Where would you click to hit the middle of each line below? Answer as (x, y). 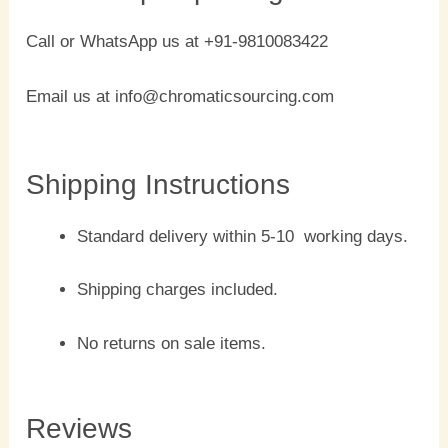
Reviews (79, 429)
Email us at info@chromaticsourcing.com (180, 97)
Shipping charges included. (178, 290)
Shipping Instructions (158, 184)
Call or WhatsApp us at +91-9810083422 (177, 42)
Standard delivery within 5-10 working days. (243, 236)
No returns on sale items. (172, 343)
